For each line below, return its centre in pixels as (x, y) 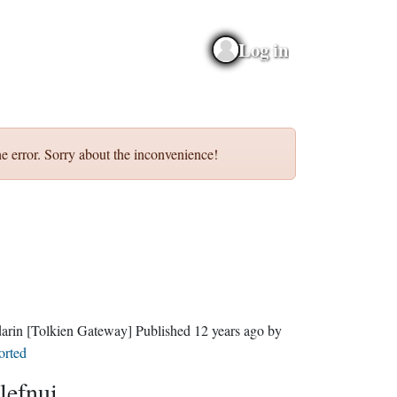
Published (164, 330)
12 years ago (229, 330)
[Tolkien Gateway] (79, 330)
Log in (263, 49)
